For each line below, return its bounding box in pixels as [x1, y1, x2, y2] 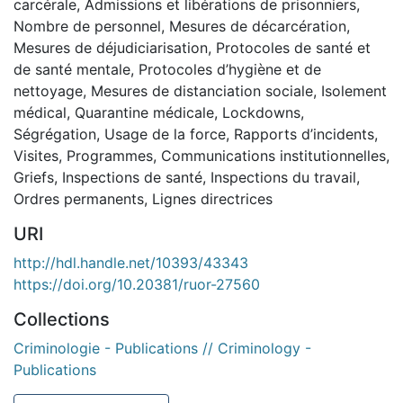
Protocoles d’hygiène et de [139, 59, 321, 78]
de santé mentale [13, 59, 130, 78]
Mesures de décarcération [169, 16, 346, 35]
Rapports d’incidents [234, 124, 374, 143]
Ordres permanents [13, 189, 144, 208]
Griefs [13, 167, 54, 186]
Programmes [67, 146, 153, 165]
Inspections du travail [210, 167, 356, 186]
